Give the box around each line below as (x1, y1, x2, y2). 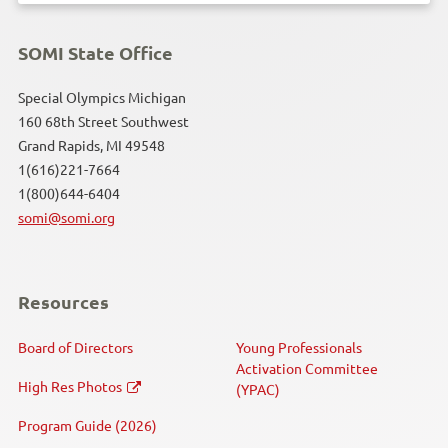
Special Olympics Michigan (18, 88, 189, 107)
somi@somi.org (18, 208, 115, 227)
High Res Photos (18, 376, 122, 395)
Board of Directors (18, 337, 133, 356)
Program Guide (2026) (18, 415, 157, 434)
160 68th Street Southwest (18, 112, 189, 131)
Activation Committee (235, 358, 378, 377)
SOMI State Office (18, 40, 173, 64)
